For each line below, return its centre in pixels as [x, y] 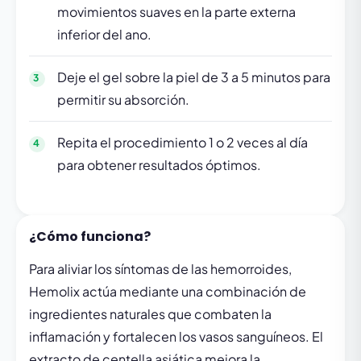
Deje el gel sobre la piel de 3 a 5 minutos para [194, 77]
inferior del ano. [104, 34]
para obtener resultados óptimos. [159, 165]
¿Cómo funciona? [90, 237]
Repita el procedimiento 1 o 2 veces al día [183, 142]
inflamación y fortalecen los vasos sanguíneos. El [176, 336]
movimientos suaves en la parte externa [176, 12]
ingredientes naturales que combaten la [150, 314]
